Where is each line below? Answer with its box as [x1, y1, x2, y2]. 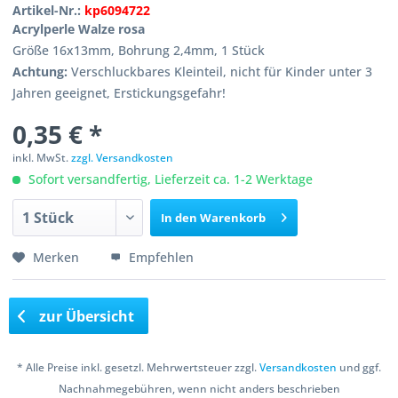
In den [161, 210, 198, 226]
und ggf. [337, 360, 381, 376]
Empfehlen [125, 249, 195, 266]
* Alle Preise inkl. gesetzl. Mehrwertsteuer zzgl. [17, 360, 259, 376]
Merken [33, 249, 80, 266]
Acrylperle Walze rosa [12, 20, 146, 37]
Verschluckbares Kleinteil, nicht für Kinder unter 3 [68, 63, 373, 80]
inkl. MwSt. [12, 150, 72, 165]
